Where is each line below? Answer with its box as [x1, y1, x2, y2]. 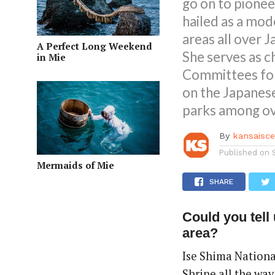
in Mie [37, 51, 66, 64]
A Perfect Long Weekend [37, 40, 152, 53]
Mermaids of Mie [37, 159, 114, 172]
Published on [219, 148, 270, 158]
